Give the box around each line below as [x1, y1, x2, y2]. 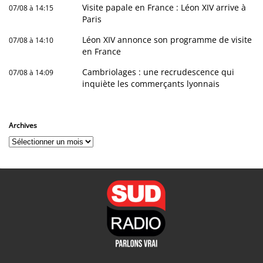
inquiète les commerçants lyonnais [82, 78, 220, 89]
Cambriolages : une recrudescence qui [82, 66, 235, 77]
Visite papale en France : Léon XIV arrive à [82, 2, 247, 13]
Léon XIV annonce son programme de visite [82, 34, 252, 45]
